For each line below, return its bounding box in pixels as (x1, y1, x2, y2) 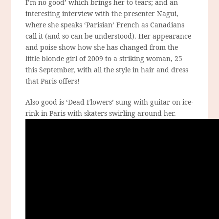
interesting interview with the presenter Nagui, (25, 9, 179, 19)
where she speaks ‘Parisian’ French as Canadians (25, 20, 185, 30)
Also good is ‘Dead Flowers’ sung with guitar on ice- (25, 97, 194, 107)
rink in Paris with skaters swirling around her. (25, 109, 176, 118)
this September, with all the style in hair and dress (25, 65, 189, 75)
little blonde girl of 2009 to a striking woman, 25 (25, 54, 183, 64)
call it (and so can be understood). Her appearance (25, 31, 192, 41)
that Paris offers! (25, 76, 80, 86)
